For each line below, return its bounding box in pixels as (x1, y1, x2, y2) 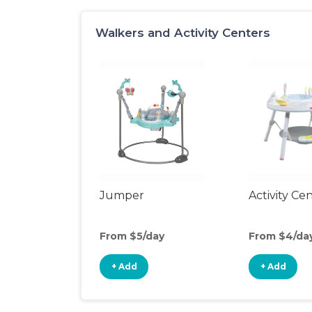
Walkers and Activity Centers (95, 26, 270, 40)
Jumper (100, 189, 144, 202)
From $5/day (100, 230, 164, 242)
